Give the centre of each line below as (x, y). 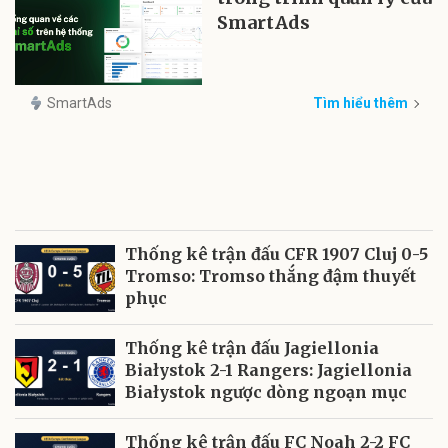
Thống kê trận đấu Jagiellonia (252, 348)
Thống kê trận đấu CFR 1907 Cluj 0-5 (276, 254)
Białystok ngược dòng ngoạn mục (266, 392)
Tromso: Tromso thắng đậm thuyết (270, 276)
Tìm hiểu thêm (360, 102)
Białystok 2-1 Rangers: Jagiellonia (268, 370)
